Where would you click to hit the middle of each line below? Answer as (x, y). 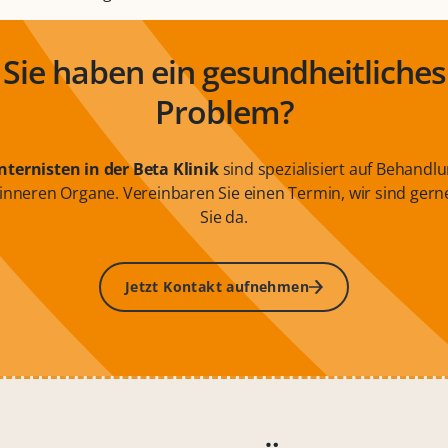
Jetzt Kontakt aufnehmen (217, 287)
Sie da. (224, 217)
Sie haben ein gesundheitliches (224, 72)
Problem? (224, 112)
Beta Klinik (177, 169)
